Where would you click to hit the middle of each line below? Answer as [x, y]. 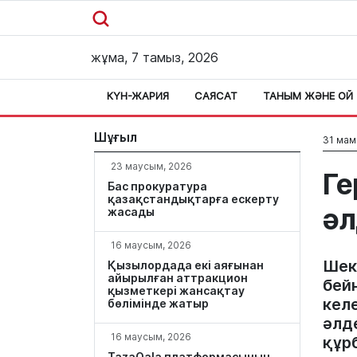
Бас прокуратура [157, 186]
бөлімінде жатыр [158, 303]
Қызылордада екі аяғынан [186, 265]
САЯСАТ [216, 96]
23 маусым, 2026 [151, 166]
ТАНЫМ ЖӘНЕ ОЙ [308, 96]
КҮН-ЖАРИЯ [138, 96]
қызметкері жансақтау [176, 290]
